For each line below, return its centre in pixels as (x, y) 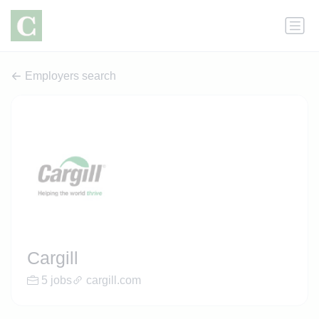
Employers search (70, 76)
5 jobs (56, 281)
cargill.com (113, 281)
